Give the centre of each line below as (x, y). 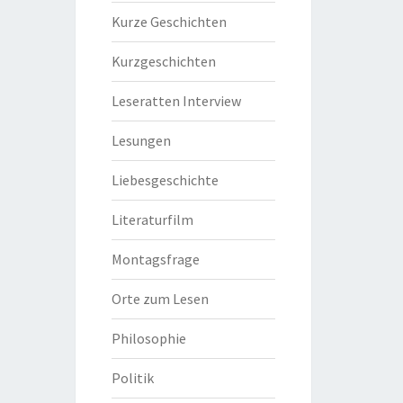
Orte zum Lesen (160, 299)
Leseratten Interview (176, 101)
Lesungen (141, 140)
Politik (132, 378)
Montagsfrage (155, 259)
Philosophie (148, 338)
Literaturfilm (152, 219)
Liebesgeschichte (165, 180)
